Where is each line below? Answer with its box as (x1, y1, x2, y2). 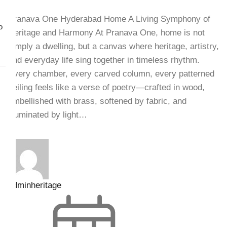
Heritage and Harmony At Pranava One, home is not (8, 28, 205, 38)
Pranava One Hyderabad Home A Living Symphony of (8, 14, 210, 24)
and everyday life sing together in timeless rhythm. (8, 55, 200, 65)
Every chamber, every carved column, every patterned (8, 69, 214, 79)
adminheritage (8, 180, 61, 191)
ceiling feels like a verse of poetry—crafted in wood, (8, 83, 205, 93)
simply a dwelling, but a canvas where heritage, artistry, (8, 42, 219, 52)
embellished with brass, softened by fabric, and (8, 96, 186, 106)
